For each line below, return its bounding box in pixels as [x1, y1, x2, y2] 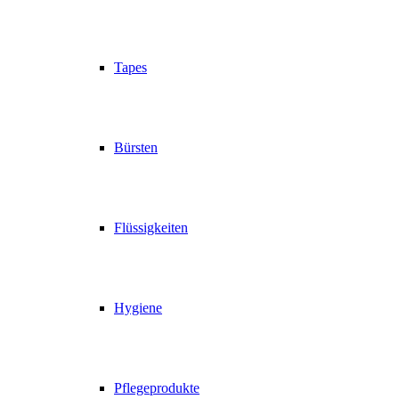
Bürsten [114, 140, 158, 156]
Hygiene [114, 300, 162, 316]
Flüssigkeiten [114, 220, 188, 236]
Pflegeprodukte [114, 380, 199, 396]
